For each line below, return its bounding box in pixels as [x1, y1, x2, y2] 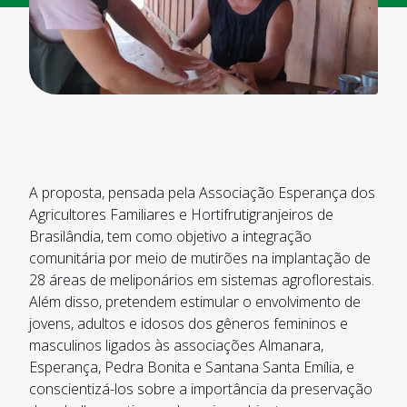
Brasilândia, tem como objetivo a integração [29, 226, 312, 246]
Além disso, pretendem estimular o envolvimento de [29, 292, 361, 312]
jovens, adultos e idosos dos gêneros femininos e [29, 313, 348, 333]
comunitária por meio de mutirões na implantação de [29, 248, 371, 268]
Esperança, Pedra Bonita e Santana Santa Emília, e [29, 357, 354, 377]
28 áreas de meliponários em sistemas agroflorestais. [29, 270, 374, 290]
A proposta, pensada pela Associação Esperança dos [29, 183, 375, 203]
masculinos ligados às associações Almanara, [29, 335, 323, 355]
